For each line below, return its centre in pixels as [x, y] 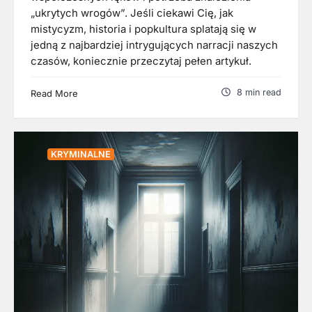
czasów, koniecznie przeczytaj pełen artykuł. [141, 61]
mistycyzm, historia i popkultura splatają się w [143, 29]
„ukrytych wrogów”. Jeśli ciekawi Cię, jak [132, 13]
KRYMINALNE [81, 154]
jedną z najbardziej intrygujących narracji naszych [154, 45]
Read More [54, 93]
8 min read [259, 92]
